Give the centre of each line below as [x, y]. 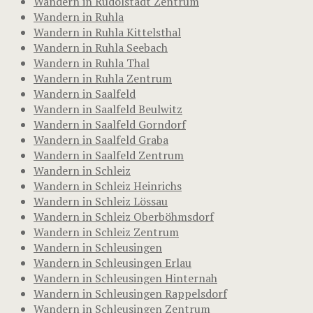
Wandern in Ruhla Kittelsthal [107, 32]
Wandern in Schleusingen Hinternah [125, 278]
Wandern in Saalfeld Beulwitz [108, 109]
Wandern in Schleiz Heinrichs [108, 185]
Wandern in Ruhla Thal [92, 63]
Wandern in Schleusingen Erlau [112, 262]
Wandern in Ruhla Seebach [101, 47]
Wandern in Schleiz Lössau [101, 201]
